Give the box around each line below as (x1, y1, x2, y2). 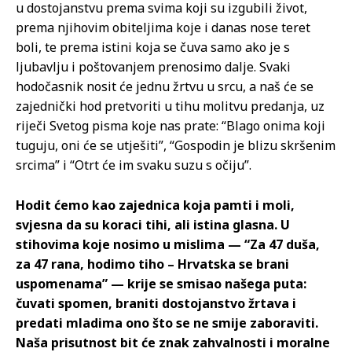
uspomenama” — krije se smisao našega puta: (16, 275, 306, 293)
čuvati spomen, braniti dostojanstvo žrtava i (16, 295, 296, 313)
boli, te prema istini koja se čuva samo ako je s (16, 38, 290, 57)
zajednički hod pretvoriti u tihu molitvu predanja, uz (16, 97, 324, 115)
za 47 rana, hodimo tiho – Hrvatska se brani (16, 255, 289, 273)
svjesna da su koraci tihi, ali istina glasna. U (16, 216, 290, 234)
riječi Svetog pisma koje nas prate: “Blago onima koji (16, 117, 325, 135)
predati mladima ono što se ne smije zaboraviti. (16, 314, 318, 332)
